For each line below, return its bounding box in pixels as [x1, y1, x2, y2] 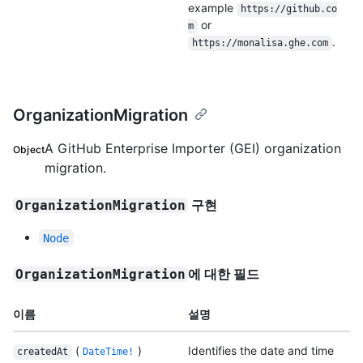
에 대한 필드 [188, 266, 260, 283]
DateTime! [83, 346, 135, 358]
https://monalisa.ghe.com [191, 37, 328, 49]
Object [13, 143, 45, 156]
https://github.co [240, 3, 337, 15]
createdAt [16, 346, 68, 358]
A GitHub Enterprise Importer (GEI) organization [45, 140, 342, 157]
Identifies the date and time [188, 344, 334, 358]
